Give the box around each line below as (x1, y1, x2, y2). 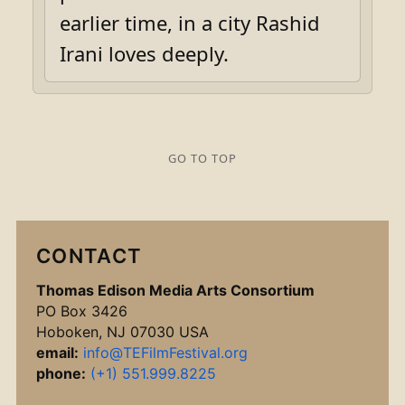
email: (36, 344, 79, 362)
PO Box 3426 (36, 302, 127, 320)
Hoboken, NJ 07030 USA (36, 323, 209, 341)
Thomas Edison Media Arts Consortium (36, 281, 315, 299)
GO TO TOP (167, 149, 238, 166)
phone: (36, 364, 86, 382)
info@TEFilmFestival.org (83, 344, 248, 362)
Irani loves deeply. (60, 39, 229, 67)
